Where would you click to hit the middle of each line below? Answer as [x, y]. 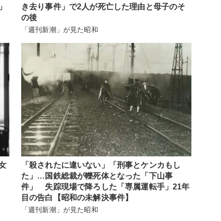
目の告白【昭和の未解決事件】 [77, 197]
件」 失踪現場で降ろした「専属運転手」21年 [106, 186]
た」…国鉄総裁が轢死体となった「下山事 [97, 176]
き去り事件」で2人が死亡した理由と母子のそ [103, 6]
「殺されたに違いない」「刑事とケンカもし [101, 165]
